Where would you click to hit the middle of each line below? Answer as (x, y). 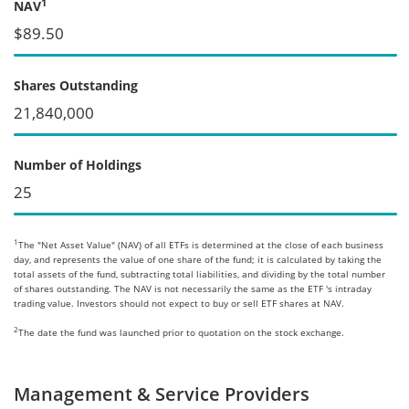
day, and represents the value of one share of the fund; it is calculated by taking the (198, 259)
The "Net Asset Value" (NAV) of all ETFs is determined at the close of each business (201, 244)
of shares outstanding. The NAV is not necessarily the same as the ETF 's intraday (193, 288)
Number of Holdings (78, 164)
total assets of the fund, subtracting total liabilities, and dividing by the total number (199, 273)
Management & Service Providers (162, 393)
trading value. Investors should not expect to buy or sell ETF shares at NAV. (179, 303)
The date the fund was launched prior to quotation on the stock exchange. (181, 332)
